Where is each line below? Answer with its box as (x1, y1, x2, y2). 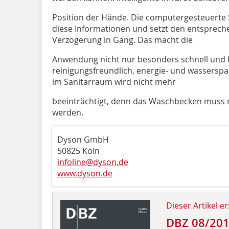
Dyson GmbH (57, 133, 109, 145)
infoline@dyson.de (57, 156, 128, 168)
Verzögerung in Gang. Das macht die (52, 34, 193, 45)
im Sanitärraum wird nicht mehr (52, 76, 176, 87)
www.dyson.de (57, 167, 112, 179)
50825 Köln (57, 145, 100, 156)
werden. (52, 106, 83, 118)
